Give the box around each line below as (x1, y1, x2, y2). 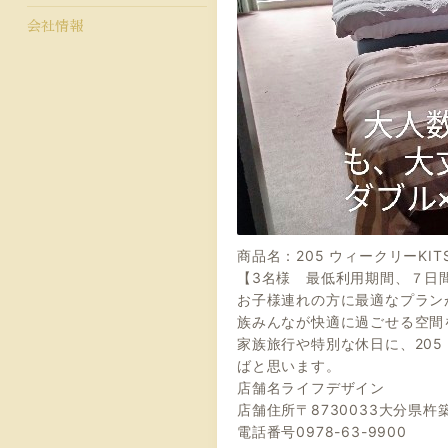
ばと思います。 (237, 357, 341, 375)
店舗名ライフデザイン (237, 379, 385, 397)
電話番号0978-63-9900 (237, 423, 407, 441)
